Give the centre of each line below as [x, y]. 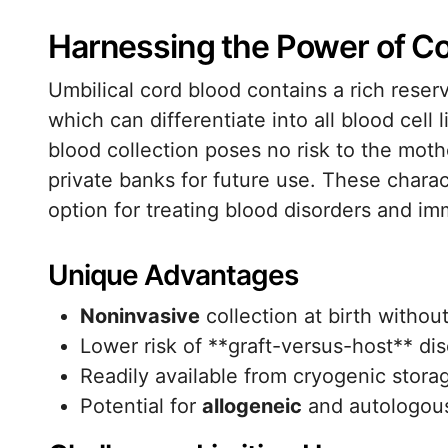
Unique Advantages [173, 275]
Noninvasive [140, 316]
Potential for [141, 406]
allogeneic [252, 406]
